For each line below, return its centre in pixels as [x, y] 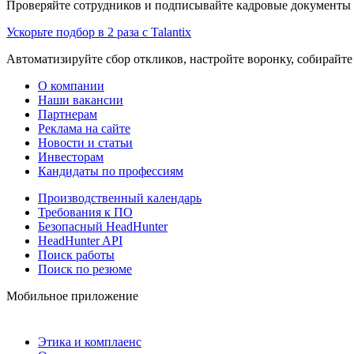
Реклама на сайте [84, 128]
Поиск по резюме [85, 269]
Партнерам [68, 114]
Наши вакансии [81, 100]
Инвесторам [71, 156]
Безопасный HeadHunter [103, 226]
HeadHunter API [80, 240]
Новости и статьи [85, 142]
